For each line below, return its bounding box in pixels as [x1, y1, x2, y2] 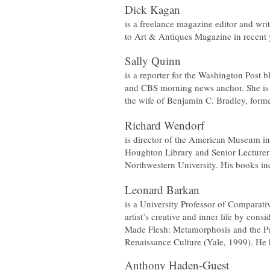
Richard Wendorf [125, 118, 204, 133]
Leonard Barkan [125, 182, 199, 197]
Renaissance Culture [125, 236, 201, 248]
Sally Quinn [125, 53, 181, 68]
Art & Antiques [134, 30, 192, 42]
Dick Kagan [125, 2, 180, 17]
